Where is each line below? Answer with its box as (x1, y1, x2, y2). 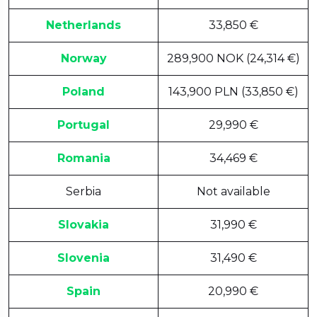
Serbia (66, 184, 101, 198)
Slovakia (58, 217, 109, 231)
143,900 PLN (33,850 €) (168, 84, 299, 98)
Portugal (57, 117, 110, 132)
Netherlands (46, 18, 121, 32)
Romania (57, 151, 110, 165)
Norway (60, 51, 107, 65)
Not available (196, 184, 270, 198)
